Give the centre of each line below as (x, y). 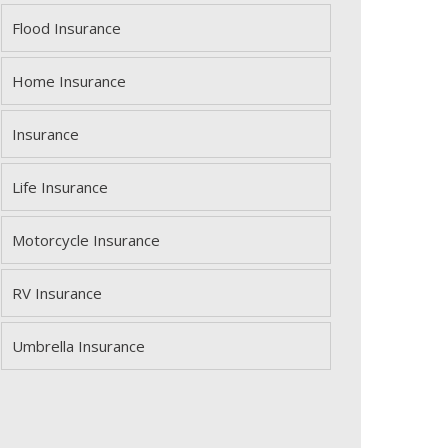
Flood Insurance (66, 28)
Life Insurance (60, 187)
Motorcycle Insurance (86, 240)
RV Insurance (57, 293)
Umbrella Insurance (78, 346)
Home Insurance (69, 81)
